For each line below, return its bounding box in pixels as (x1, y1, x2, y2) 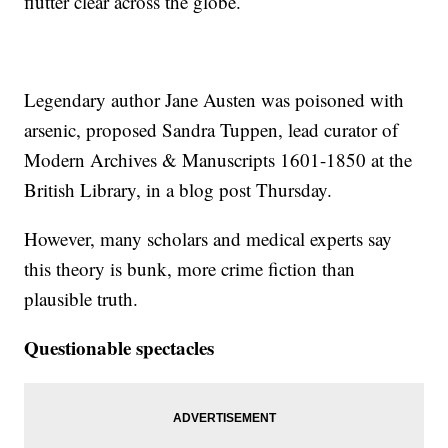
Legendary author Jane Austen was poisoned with (24, 87, 405, 113)
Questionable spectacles (24, 334, 215, 362)
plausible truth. (24, 286, 139, 312)
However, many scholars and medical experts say (24, 226, 393, 252)
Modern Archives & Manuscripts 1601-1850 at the (24, 147, 413, 173)
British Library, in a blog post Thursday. (24, 177, 333, 203)
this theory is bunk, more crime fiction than (24, 256, 356, 282)
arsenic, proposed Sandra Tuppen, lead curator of (24, 117, 399, 143)
